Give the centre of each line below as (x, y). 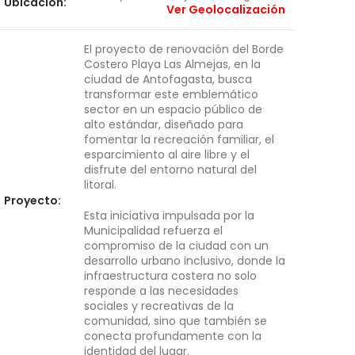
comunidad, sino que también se (175, 321)
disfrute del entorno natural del (170, 170)
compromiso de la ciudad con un (176, 246)
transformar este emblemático (171, 94)
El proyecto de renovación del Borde (183, 49)
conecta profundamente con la (172, 336)
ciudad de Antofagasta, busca (168, 79)
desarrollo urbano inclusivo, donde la (184, 261)
